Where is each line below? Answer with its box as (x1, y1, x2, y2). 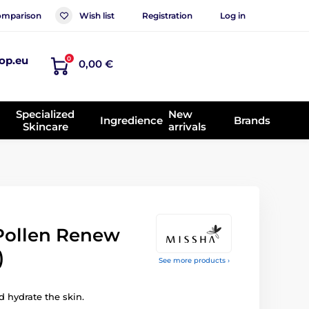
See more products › (158, 256, 230, 265)
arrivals (168, 119, 207, 133)
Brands (233, 113, 270, 127)
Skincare (22, 119, 68, 133)
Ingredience (100, 113, 163, 127)
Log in (220, 10, 246, 21)
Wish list (79, 10, 114, 21)
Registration (142, 10, 192, 21)
